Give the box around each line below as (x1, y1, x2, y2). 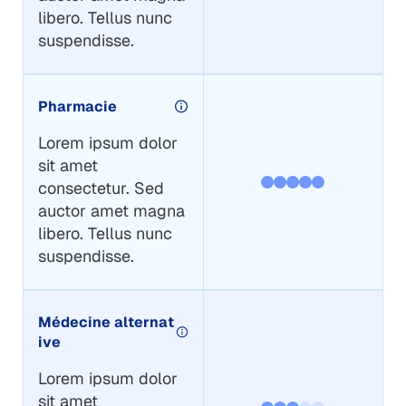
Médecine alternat (37, 312, 174, 332)
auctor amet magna (37, 199, 185, 221)
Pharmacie (37, 96, 117, 116)
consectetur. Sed (37, 177, 164, 198)
